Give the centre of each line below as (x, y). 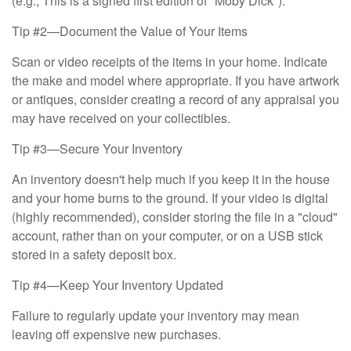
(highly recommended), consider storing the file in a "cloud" (175, 216)
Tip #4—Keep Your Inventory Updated (118, 284)
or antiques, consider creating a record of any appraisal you (175, 99)
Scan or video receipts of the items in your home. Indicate (170, 61)
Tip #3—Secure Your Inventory (97, 148)
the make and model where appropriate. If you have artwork (175, 80)
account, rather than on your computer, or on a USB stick (167, 235)
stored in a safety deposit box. (94, 254)
